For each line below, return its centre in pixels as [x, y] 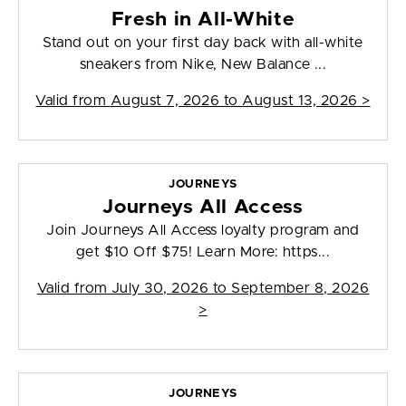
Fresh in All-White [203, 20]
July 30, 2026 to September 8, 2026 [240, 289]
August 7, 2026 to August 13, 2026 [234, 101]
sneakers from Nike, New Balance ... [203, 65]
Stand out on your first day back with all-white [203, 43]
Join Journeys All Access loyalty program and [203, 231]
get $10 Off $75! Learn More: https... [203, 252]
